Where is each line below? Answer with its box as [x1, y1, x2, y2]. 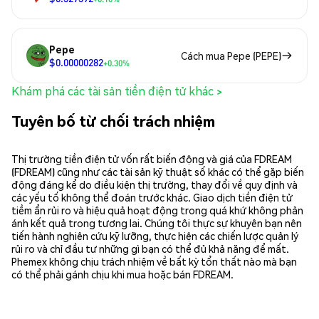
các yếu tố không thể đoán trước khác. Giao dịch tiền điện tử [11, 190, 293, 204]
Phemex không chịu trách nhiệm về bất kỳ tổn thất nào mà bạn [11, 254, 297, 268]
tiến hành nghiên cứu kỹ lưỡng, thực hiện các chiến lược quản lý [11, 229, 298, 242]
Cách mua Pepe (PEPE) [181, 49, 281, 63]
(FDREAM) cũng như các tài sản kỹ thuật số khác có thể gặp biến [11, 164, 304, 178]
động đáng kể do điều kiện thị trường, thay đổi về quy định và [11, 177, 298, 191]
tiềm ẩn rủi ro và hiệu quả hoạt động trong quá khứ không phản [11, 203, 303, 216]
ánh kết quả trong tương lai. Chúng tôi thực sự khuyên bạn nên [11, 216, 302, 229]
